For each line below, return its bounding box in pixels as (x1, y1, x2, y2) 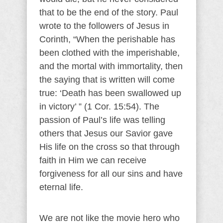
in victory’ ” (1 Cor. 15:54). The (39, 102, 159, 111)
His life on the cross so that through (39, 142, 180, 152)
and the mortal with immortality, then (39, 61, 183, 71)
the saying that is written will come (39, 75, 175, 85)
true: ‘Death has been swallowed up (39, 88, 181, 98)
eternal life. (39, 182, 83, 192)
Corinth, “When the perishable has (39, 34, 175, 44)
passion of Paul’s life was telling (39, 115, 165, 125)
